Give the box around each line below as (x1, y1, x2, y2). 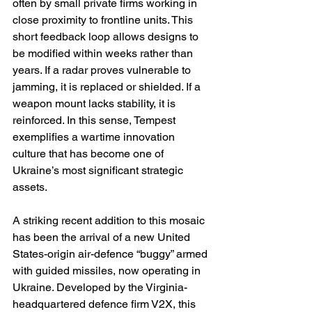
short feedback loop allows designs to (13, 30, 201, 44)
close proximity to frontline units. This (13, 13, 196, 27)
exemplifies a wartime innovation (13, 130, 178, 144)
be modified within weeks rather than (13, 47, 196, 61)
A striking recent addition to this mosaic (13, 214, 208, 228)
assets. (13, 180, 47, 194)
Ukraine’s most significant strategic (13, 164, 186, 178)
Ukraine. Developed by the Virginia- (13, 281, 187, 295)
